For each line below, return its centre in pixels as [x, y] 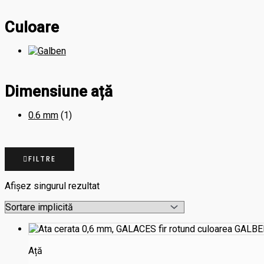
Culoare [32, 27]
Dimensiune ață [59, 92]
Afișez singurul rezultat [52, 186]
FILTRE [42, 159]
